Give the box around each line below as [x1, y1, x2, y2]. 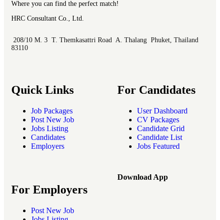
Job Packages [31, 107, 73, 115]
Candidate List [137, 133, 182, 142]
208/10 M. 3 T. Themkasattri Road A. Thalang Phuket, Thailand [11, 36, 198, 44]
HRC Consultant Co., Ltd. [11, 15, 84, 23]
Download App [117, 173, 168, 182]
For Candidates [117, 83, 195, 97]
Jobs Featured [137, 142, 180, 151]
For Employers [11, 183, 87, 196]
